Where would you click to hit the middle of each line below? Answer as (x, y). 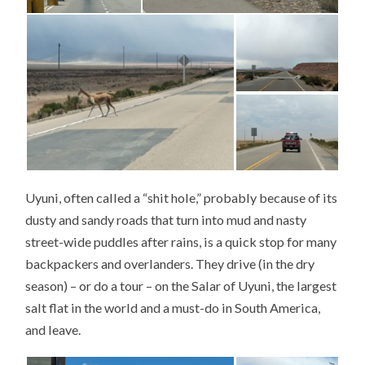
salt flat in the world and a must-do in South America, (173, 308)
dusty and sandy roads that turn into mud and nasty (166, 220)
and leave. (53, 330)
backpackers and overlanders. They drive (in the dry (170, 264)
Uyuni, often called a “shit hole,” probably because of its (182, 198)
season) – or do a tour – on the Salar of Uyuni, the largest (181, 286)
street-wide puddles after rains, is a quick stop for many (181, 242)
